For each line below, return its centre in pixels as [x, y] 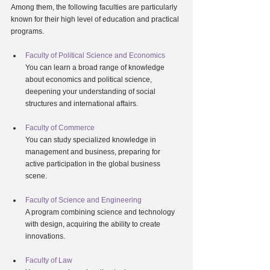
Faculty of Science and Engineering [83, 200]
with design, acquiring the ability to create [94, 224]
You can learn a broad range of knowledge [96, 68]
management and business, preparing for [94, 152]
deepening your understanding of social [91, 92]
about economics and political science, [89, 80]
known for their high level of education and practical [96, 20]
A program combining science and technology [101, 212]
